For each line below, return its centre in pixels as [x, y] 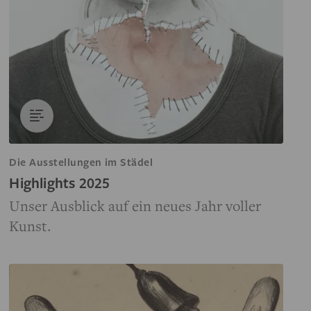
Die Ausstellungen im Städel [81, 162]
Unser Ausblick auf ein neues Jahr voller [135, 206]
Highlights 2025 [60, 183]
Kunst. [31, 226]
